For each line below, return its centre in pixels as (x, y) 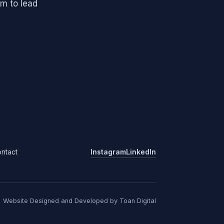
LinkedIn (141, 152)
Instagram (108, 152)
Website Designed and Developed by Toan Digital (79, 201)
